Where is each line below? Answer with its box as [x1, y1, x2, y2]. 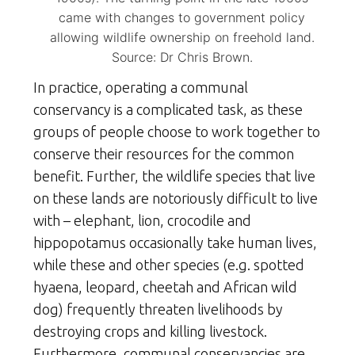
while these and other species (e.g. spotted [33, 256, 304, 273]
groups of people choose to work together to [33, 123, 320, 139]
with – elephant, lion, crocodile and [33, 212, 251, 228]
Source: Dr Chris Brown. [111, 48, 253, 65]
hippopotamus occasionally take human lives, [33, 234, 317, 250]
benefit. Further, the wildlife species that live [33, 167, 315, 184]
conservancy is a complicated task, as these [33, 101, 303, 117]
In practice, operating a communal [33, 78, 248, 95]
